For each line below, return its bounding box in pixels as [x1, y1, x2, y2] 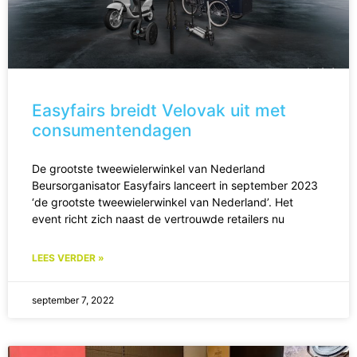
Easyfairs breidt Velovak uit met [32, 100, 286, 121]
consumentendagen [32, 120, 192, 141]
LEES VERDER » [32, 252, 104, 265]
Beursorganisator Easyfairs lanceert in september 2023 [32, 178, 318, 193]
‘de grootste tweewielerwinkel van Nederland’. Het [32, 195, 293, 210]
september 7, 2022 [32, 294, 114, 307]
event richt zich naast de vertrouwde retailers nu [32, 212, 284, 226]
